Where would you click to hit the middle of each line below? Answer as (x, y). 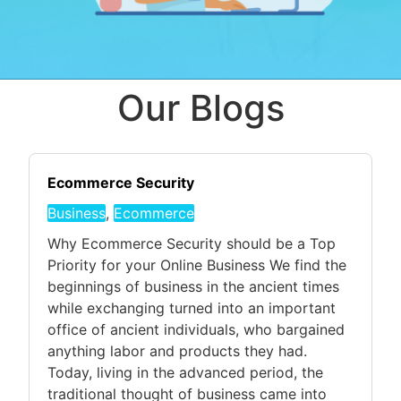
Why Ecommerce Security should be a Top (192, 243)
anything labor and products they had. (177, 350)
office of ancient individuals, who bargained (196, 329)
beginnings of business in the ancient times (193, 286)
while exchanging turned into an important (192, 307)
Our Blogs (200, 107)
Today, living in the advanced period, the (185, 372)
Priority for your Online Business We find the (197, 264)
